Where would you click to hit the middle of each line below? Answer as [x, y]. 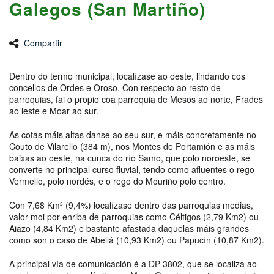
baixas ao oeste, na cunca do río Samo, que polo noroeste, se [130, 157]
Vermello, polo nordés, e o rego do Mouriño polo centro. [117, 181]
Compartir [43, 43]
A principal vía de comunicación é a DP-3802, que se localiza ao [133, 263]
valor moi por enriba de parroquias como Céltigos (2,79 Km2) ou [134, 216]
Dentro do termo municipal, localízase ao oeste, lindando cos [127, 76]
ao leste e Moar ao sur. [54, 110]
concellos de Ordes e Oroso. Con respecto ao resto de [115, 87]
